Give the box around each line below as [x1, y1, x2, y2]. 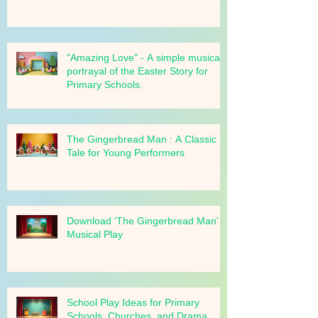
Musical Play [67, 254, 123, 265]
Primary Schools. [67, 104, 143, 116]
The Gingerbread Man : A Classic [67, 159, 216, 170]
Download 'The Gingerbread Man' [67, 241, 219, 252]
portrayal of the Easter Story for [67, 91, 208, 102]
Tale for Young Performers [67, 172, 185, 184]
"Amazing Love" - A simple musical [67, 77, 222, 89]
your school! [67, 9, 121, 21]
